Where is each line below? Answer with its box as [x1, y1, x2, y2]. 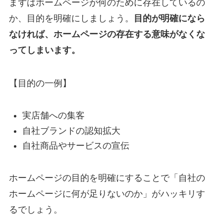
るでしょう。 [8, 205, 62, 215]
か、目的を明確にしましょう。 [8, 13, 134, 23]
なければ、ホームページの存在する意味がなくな [8, 29, 205, 39]
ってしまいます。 [8, 45, 80, 55]
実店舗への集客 [22, 111, 85, 121]
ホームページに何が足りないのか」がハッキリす [8, 189, 205, 199]
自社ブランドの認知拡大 [22, 125, 120, 136]
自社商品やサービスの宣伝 [22, 141, 129, 151]
